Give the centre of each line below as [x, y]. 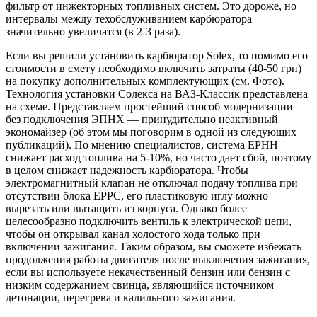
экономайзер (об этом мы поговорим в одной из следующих [151, 132]
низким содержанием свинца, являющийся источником [140, 284]
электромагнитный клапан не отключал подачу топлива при [152, 183]
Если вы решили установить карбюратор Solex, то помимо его [157, 55]
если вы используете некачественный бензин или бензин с [148, 272]
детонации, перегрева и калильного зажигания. [121, 297]
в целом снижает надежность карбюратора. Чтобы [127, 170]
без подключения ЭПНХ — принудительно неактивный [142, 119]
